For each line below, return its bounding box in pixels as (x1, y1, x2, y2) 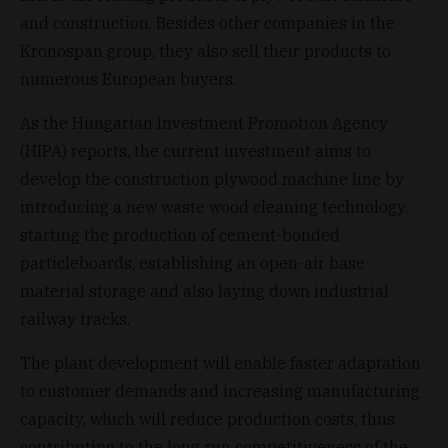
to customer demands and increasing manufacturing (20, 380, 420, 401)
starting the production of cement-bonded (20, 224, 340, 245)
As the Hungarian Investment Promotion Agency (20, 112, 388, 133)
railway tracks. (20, 308, 130, 329)
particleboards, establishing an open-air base (20, 252, 365, 273)
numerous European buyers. (20, 68, 236, 89)
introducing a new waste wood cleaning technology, (20, 196, 408, 217)
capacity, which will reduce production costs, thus (20, 408, 395, 429)
